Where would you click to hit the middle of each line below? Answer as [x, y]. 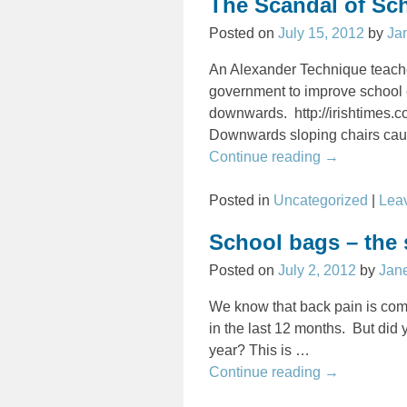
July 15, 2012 [322, 34]
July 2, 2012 [318, 271]
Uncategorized [321, 201]
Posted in [240, 201]
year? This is [253, 351]
